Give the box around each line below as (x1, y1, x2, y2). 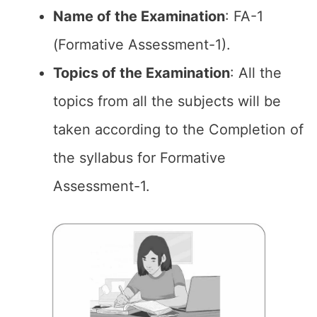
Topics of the (53, 64, 142, 81)
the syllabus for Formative (53, 149, 226, 166)
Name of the (53, 8, 141, 25)
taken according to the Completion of (53, 121, 304, 138)
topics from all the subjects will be (53, 93, 281, 110)
